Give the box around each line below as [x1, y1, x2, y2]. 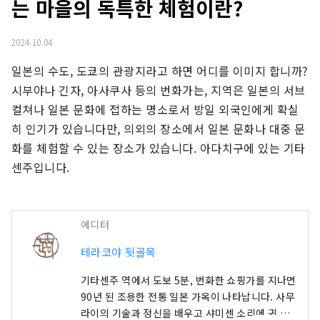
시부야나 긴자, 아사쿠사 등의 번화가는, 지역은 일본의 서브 [11, 81, 306, 99]
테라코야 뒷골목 [81, 244, 156, 260]
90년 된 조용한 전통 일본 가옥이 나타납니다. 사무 [81, 289, 296, 304]
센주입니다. [11, 159, 70, 176]
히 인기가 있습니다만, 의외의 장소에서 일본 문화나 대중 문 [11, 120, 306, 138]
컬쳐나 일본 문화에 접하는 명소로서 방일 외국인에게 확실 [11, 101, 299, 119]
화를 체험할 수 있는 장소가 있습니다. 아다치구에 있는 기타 [11, 139, 306, 157]
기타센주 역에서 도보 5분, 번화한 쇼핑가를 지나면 [81, 273, 296, 288]
